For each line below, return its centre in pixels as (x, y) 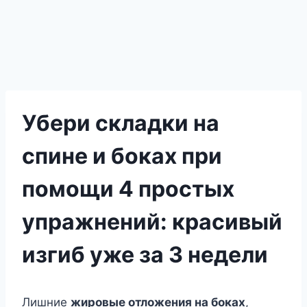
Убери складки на (121, 123)
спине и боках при (122, 156)
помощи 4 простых (128, 189)
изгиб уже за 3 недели (145, 255)
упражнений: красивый (152, 222)
